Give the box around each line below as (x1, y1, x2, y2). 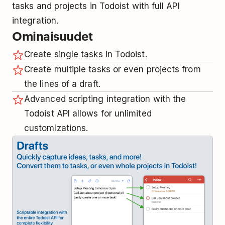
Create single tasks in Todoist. (24, 49, 147, 59)
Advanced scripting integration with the (24, 93, 186, 104)
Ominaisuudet (12, 27, 93, 44)
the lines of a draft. (24, 78, 100, 89)
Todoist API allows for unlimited (24, 108, 152, 119)
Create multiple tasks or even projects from (24, 64, 201, 74)
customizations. (24, 123, 88, 133)
